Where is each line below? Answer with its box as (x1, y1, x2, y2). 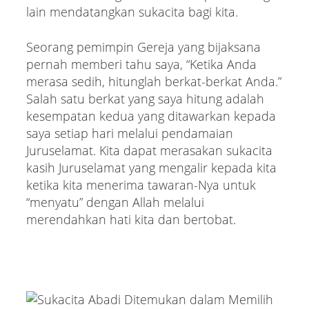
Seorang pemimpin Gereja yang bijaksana (26, 38, 261, 55)
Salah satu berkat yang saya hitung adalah (26, 90, 264, 107)
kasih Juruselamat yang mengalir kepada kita (26, 159, 277, 176)
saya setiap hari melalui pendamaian (26, 124, 233, 141)
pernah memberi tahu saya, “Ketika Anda (26, 55, 257, 72)
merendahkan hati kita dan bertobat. (26, 210, 236, 228)
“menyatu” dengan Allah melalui (26, 193, 204, 210)
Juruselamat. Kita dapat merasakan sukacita (26, 141, 272, 159)
